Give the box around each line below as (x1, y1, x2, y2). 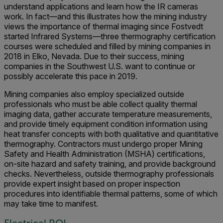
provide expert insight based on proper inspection (4, 179, 180, 189)
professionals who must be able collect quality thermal (4, 99, 197, 109)
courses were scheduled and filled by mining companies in (4, 41, 211, 51)
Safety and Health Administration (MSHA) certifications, (4, 149, 205, 159)
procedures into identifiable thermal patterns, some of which (4, 189, 218, 199)
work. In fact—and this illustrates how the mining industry (4, 11, 207, 21)
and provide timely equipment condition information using (4, 119, 208, 129)
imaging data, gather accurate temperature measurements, (4, 109, 212, 119)
